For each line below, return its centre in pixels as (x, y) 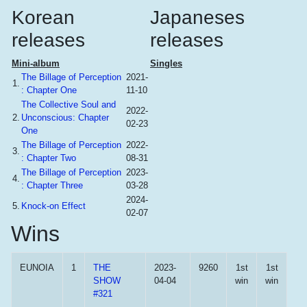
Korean (43, 17)
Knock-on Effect (53, 206)
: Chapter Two (49, 158)
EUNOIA (37, 268)
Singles (166, 63)
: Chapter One (49, 90)
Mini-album (36, 63)
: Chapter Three (52, 185)
